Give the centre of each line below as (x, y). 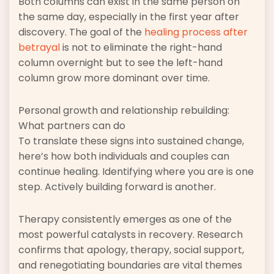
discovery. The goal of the (81, 32)
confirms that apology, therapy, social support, (131, 250)
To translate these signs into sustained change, (131, 141)
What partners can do (72, 125)
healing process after (196, 32)
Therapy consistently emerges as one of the (125, 219)
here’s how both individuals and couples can (124, 156)
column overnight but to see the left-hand (120, 62)
